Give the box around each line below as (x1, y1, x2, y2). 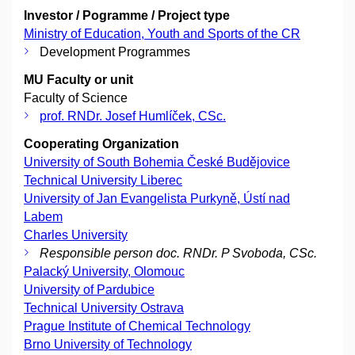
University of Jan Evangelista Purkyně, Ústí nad (24, 192, 290, 206)
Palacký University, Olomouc (24, 265, 185, 279)
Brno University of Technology (24, 338, 192, 352)
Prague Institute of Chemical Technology (24, 319, 250, 334)
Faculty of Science (24, 91, 128, 105)
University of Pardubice (24, 283, 155, 297)
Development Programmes (40, 45, 190, 59)
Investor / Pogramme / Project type (24, 9, 230, 23)
